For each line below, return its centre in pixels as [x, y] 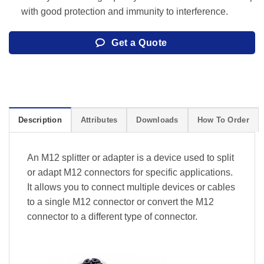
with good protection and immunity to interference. [124, 11]
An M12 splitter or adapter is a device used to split [131, 157]
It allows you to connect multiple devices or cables [131, 187]
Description [40, 120]
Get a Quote [139, 42]
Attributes [99, 120]
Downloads [157, 120]
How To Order [223, 120]
